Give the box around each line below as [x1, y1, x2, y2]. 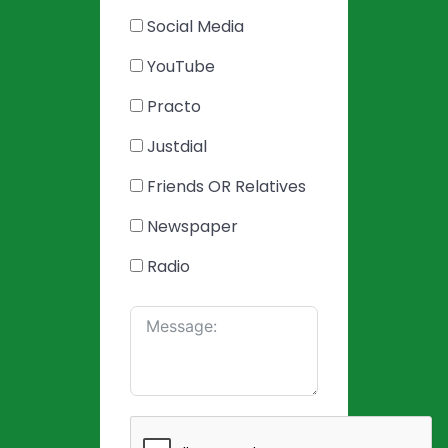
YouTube [147, 55, 215, 78]
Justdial [147, 135, 207, 158]
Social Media [147, 15, 244, 38]
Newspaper [147, 215, 238, 238]
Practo [147, 95, 201, 118]
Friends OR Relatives [147, 175, 306, 198]
